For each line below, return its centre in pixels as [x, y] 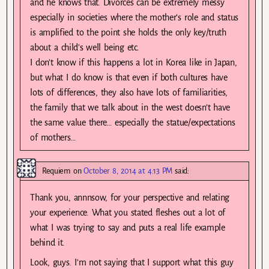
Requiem [56, 171]
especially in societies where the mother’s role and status [134, 17]
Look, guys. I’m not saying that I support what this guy [132, 262]
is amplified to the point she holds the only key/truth [128, 32]
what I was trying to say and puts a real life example [128, 227]
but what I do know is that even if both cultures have [129, 77]
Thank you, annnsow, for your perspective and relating [130, 197]
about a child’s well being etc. [85, 47]
